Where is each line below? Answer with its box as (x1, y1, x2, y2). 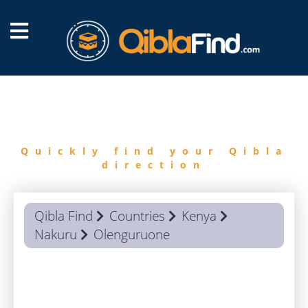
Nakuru (34, 225, 77, 243)
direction (102, 158, 206, 171)
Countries (109, 207, 165, 225)
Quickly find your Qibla (20, 144, 288, 157)
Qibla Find (34, 207, 93, 225)
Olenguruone (93, 225, 170, 243)
